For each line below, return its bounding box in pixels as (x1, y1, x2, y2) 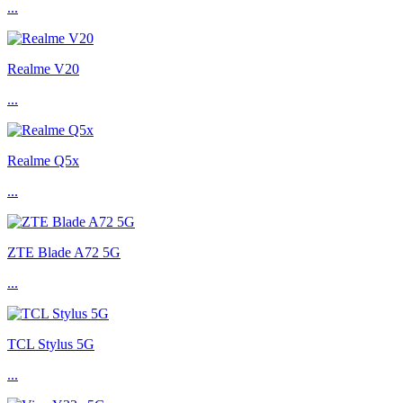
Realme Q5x (7, 153, 79, 169)
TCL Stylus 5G (7, 336, 94, 353)
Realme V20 (7, 61, 79, 77)
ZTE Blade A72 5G (7, 245, 121, 261)
